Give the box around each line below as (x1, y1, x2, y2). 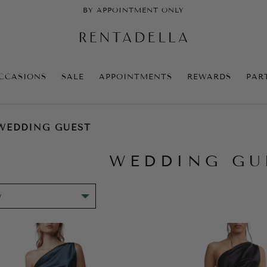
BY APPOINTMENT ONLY (83, 6, 184, 14)
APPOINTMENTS (99, 72, 172, 81)
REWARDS (187, 72, 231, 81)
